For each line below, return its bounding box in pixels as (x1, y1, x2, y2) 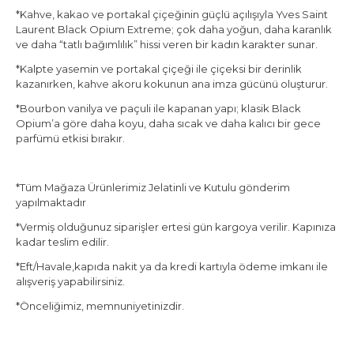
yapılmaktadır (16, 196, 86, 209)
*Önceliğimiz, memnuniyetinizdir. (16, 299, 184, 313)
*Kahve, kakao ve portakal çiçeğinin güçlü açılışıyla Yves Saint (16, 8, 328, 21)
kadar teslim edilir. (16, 235, 109, 249)
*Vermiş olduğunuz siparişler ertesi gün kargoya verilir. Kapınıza (16, 220, 336, 234)
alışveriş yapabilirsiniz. (16, 275, 125, 288)
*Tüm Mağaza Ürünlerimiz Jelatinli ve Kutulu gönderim (16, 181, 290, 194)
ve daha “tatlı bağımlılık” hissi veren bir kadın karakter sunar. (16, 38, 318, 51)
